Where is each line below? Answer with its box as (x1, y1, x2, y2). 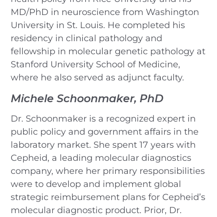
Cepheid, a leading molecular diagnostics (11, 152, 192, 163)
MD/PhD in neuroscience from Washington (11, 6, 200, 17)
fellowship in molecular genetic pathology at (11, 46, 206, 57)
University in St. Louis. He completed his (11, 19, 186, 31)
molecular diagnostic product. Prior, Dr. (11, 204, 182, 216)
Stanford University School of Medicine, (11, 59, 181, 70)
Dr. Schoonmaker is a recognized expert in (11, 113, 196, 124)
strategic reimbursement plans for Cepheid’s (11, 191, 206, 202)
